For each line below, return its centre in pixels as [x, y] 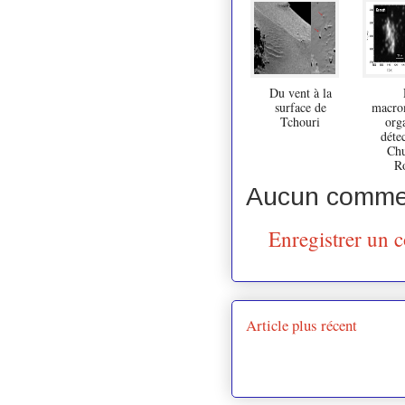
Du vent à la [300, 92]
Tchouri [300, 121]
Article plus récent [301, 325]
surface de [300, 107]
